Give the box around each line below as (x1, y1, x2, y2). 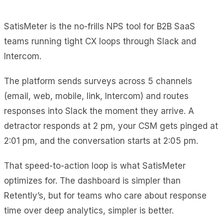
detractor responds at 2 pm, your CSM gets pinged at (4, 120, 218, 131)
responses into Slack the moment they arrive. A (4, 106, 194, 116)
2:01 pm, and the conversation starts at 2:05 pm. (4, 135, 198, 146)
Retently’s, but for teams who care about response (4, 190, 207, 201)
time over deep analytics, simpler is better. (4, 205, 174, 216)
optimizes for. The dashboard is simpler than (4, 175, 181, 186)
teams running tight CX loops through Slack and (4, 36, 196, 46)
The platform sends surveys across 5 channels (4, 76, 192, 86)
